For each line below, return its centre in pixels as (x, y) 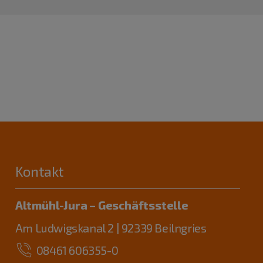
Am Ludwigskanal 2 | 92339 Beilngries (111, 227)
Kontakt (39, 171)
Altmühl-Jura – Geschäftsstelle (102, 205)
